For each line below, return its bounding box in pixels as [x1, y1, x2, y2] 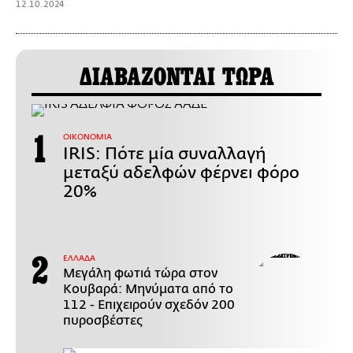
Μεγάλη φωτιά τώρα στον [63, 266, 217, 281]
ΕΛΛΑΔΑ [63, 254, 95, 264]
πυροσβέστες [63, 314, 143, 329]
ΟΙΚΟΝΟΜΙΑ [63, 132, 112, 143]
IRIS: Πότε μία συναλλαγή [63, 144, 266, 164]
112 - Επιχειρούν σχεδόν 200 [63, 298, 235, 313]
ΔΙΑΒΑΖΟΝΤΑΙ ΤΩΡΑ [79, 63, 274, 92]
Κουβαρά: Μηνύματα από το [63, 282, 233, 297]
